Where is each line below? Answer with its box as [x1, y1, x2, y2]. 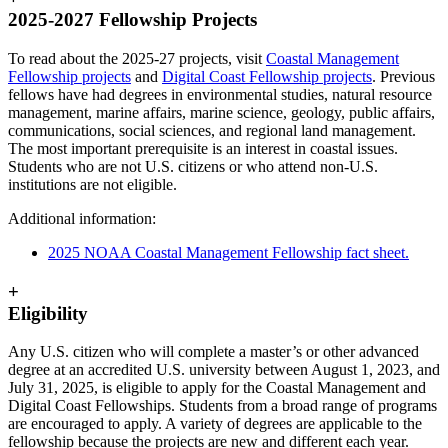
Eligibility [8, 302, 88, 324]
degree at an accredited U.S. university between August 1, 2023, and [8, 361, 440, 379]
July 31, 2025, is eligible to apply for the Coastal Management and [8, 379, 426, 397]
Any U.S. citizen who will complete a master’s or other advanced [8, 343, 419, 361]
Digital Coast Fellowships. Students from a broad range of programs [8, 397, 437, 415]
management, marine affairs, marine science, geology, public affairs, [8, 103, 435, 121]
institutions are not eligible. [8, 175, 177, 193]
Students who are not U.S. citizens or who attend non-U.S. [8, 157, 378, 175]
